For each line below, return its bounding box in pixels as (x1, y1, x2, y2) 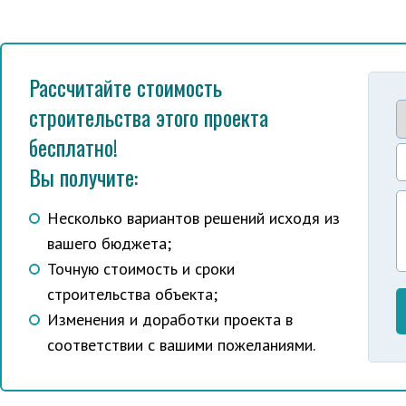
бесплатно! (29, 130, 118, 163)
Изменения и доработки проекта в (47, 308, 293, 330)
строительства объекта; (47, 283, 217, 304)
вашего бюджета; (47, 232, 171, 254)
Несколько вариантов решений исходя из (47, 207, 340, 228)
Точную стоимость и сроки (47, 257, 235, 279)
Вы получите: (29, 159, 138, 193)
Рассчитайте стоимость (29, 70, 222, 103)
